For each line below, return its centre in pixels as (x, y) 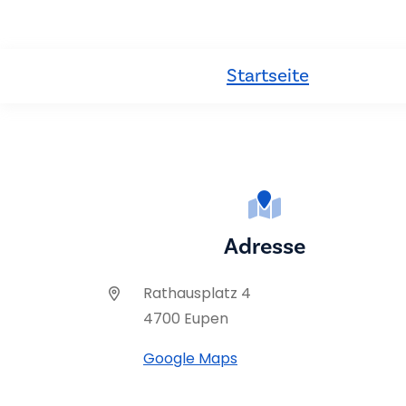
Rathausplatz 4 (197, 293)
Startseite (268, 75)
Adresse (265, 246)
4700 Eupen (186, 318)
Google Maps (190, 358)
